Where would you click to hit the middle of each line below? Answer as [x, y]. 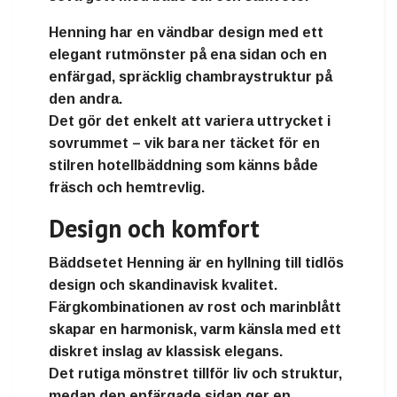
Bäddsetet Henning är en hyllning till [177, 263]
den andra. [86, 99]
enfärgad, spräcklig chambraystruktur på [191, 77]
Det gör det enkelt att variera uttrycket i [190, 121]
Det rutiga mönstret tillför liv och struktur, [195, 374]
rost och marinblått [274, 307]
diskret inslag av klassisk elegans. [166, 352]
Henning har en [103, 33]
